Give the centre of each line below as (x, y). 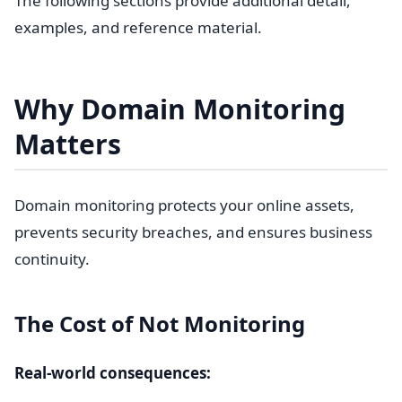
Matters (68, 144)
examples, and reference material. (138, 27)
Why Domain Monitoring (180, 109)
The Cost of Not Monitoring (160, 323)
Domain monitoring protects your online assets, (184, 205)
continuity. (52, 259)
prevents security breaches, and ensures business (193, 232)
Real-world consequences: (113, 373)
